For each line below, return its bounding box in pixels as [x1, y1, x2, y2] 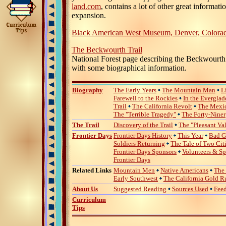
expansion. [72, 11, 106, 20]
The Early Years [114, 86, 156, 94]
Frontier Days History [114, 131, 172, 139]
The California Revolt [132, 102, 192, 110]
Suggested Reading [114, 185, 166, 193]
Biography [72, 86, 103, 94]
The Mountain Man [162, 86, 215, 94]
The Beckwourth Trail [72, 45, 142, 54]
